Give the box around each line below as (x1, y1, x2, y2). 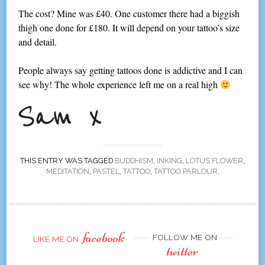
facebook (83, 229, 125, 247)
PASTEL (92, 167, 119, 176)
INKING (157, 156, 182, 166)
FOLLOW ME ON (153, 232, 218, 243)
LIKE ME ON (33, 234, 82, 244)
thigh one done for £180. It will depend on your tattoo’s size (18, 21, 240, 34)
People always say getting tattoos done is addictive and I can (18, 64, 243, 77)
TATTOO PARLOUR (153, 167, 218, 176)
